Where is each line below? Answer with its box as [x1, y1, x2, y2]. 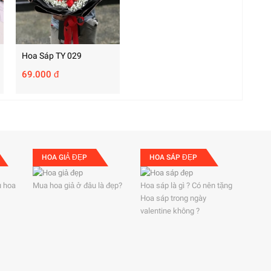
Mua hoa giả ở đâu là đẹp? [32, 181, 122, 190]
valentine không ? [140, 206, 200, 215]
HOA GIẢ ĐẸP [41, 153, 87, 162]
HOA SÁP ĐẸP [149, 153, 198, 162]
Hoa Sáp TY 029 [21, 51, 82, 60]
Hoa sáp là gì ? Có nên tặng [140, 181, 233, 190]
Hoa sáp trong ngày [140, 194, 207, 203]
